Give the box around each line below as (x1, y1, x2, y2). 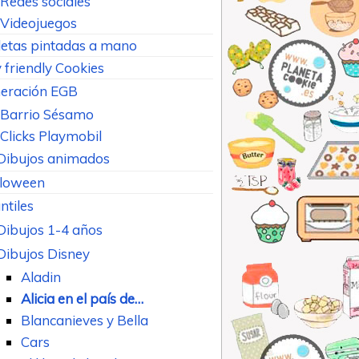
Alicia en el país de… (20, 289, 143, 307)
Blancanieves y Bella (20, 311, 148, 329)
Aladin (20, 268, 61, 285)
